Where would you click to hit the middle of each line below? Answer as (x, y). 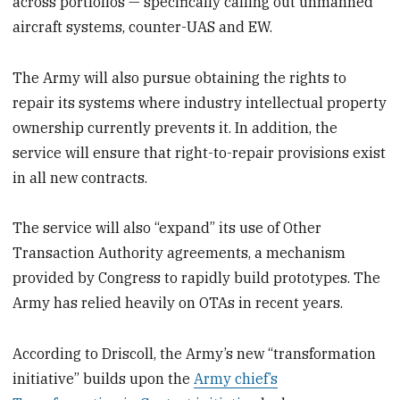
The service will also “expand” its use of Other (167, 228)
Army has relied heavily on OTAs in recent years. (178, 303)
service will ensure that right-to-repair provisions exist (200, 152)
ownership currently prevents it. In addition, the (175, 127)
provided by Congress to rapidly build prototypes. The (197, 278)
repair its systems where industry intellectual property (200, 102)
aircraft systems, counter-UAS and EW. (143, 26)
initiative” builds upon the (104, 379)
